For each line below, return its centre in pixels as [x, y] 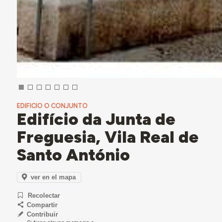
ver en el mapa [54, 177]
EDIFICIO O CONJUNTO [52, 106]
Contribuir [42, 215]
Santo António [73, 155]
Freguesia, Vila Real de [108, 137]
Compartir [42, 205]
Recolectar [44, 196]
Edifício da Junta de [96, 119]
